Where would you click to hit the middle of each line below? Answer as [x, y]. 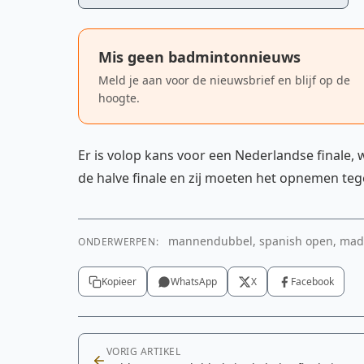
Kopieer [119, 282]
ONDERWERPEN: [119, 242]
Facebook [312, 282]
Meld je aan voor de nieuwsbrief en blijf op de [224, 80]
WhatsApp [194, 282]
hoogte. [119, 98]
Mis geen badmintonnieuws [199, 57]
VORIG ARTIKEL [144, 351]
